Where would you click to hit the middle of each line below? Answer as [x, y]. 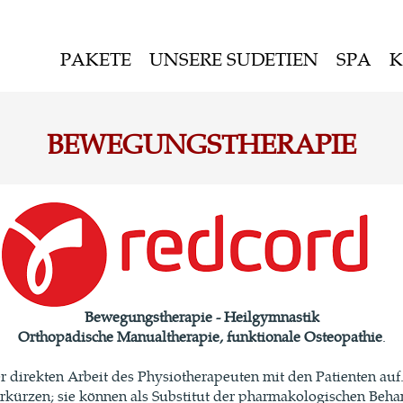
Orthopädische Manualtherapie [118, 336]
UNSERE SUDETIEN [233, 58]
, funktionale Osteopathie [300, 336]
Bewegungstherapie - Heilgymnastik [201, 316]
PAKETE [95, 58]
